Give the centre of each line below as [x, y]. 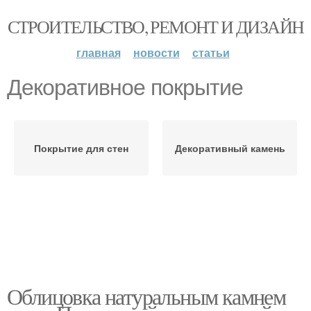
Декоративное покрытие [125, 87]
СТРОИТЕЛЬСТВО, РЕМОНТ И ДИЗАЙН [155, 26]
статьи [211, 52]
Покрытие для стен [81, 148]
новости [156, 52]
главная [98, 52]
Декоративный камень [230, 148]
